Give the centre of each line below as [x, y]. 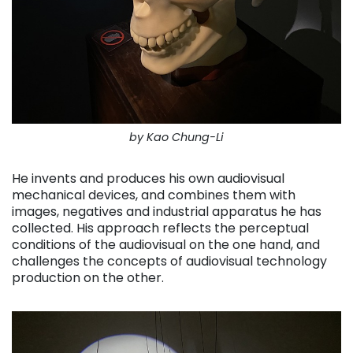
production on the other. [88, 278]
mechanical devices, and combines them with [154, 195]
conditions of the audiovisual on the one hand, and [166, 245]
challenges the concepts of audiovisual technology [169, 262]
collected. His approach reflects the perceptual [160, 229]
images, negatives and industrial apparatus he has [167, 212]
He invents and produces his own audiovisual [148, 179]
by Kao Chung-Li [176, 137]
